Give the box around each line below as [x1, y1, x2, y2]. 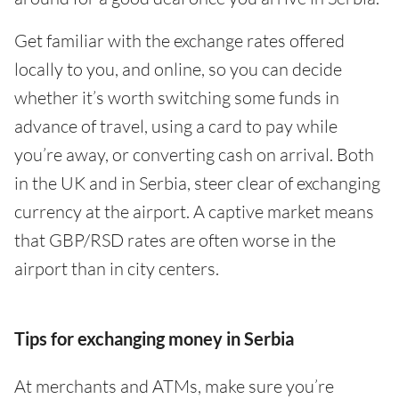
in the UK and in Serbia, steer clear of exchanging [14, 172, 380, 194]
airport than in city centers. [14, 257, 219, 280]
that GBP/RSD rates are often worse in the [14, 229, 336, 251]
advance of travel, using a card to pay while [14, 115, 338, 137]
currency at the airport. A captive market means [14, 200, 374, 223]
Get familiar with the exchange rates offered [14, 29, 345, 52]
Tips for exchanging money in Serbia [14, 328, 294, 349]
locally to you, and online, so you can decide [14, 58, 342, 80]
